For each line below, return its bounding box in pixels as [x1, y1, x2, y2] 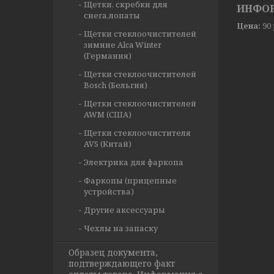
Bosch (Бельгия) [84, 80, 147, 91]
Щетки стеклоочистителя [84, 127, 191, 138]
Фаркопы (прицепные [84, 175, 177, 186]
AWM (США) [84, 109, 131, 120]
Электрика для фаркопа [84, 157, 183, 168]
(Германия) [84, 50, 131, 61]
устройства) [84, 186, 134, 197]
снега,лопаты [84, 10, 140, 21]
